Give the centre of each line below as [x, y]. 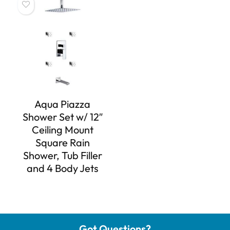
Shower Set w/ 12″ [62, 117]
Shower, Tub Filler [62, 155]
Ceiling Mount [62, 129]
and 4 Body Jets [62, 168]
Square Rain [62, 142]
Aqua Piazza [63, 104]
